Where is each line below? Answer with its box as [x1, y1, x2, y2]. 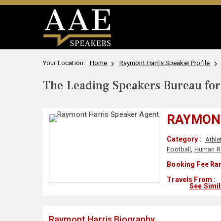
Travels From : [167, 176, 216, 184]
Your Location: [43, 59, 88, 67]
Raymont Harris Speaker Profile [119, 59, 210, 67]
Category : [167, 135, 202, 143]
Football [167, 146, 191, 153]
